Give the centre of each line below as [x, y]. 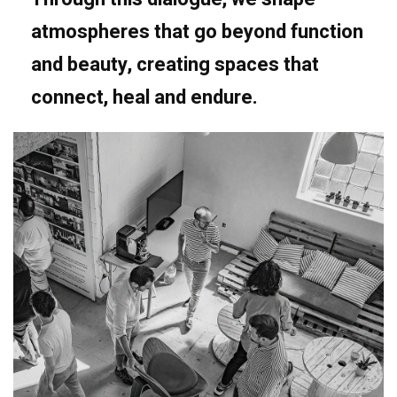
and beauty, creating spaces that [175, 64]
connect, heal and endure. [144, 97]
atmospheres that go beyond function [197, 31]
